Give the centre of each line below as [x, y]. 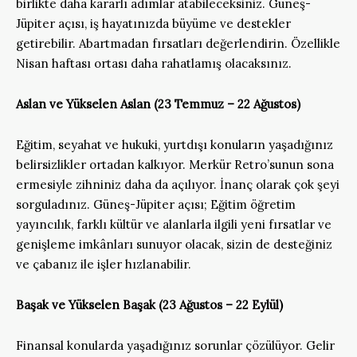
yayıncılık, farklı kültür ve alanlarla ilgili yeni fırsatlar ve [174, 224]
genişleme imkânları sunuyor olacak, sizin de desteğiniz [174, 244]
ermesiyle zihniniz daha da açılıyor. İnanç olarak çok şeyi [178, 184]
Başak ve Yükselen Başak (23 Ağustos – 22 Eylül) [149, 304]
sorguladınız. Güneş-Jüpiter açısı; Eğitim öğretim [156, 204]
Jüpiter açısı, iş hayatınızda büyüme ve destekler [153, 23]
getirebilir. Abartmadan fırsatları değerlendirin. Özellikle [178, 43]
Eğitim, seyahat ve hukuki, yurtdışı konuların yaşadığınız [175, 144]
